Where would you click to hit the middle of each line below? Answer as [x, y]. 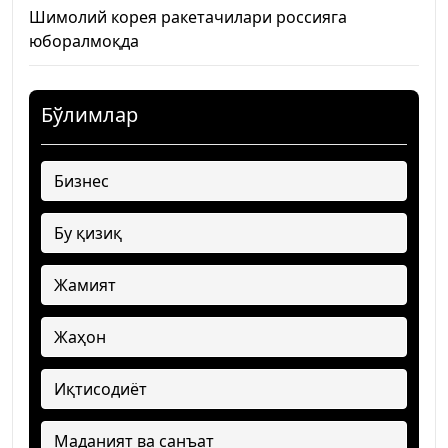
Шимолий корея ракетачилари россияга [188, 17]
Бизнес [81, 181]
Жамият [85, 285]
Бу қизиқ [88, 233]
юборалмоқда [84, 41]
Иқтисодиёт [100, 389]
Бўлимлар [89, 115]
